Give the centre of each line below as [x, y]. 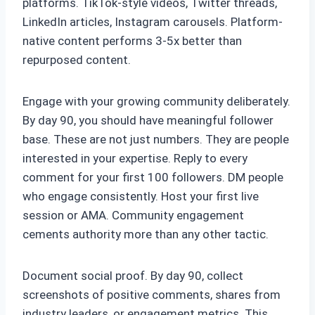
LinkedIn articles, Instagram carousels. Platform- [153, 22]
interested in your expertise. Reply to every [135, 159]
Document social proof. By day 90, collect [133, 276]
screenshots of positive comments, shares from [152, 295]
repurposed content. [77, 60]
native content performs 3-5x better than [132, 41]
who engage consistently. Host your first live [141, 197]
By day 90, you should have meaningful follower [148, 121]
